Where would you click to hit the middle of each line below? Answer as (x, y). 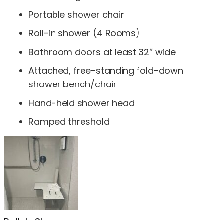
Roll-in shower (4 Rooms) (84, 33)
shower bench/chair (73, 84)
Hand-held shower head (82, 103)
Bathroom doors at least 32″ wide (102, 52)
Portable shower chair (76, 14)
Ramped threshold (69, 121)
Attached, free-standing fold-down (106, 70)
